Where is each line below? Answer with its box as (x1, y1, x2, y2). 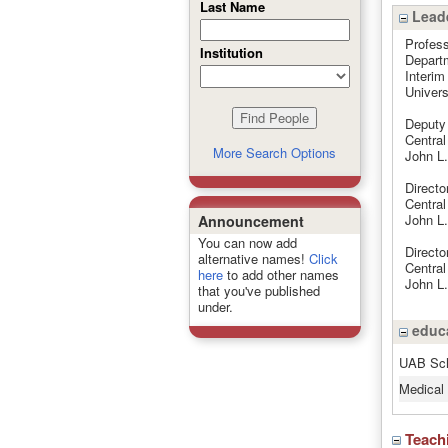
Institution (199, 43, 263, 62)
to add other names (222, 265, 339, 284)
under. (197, 297, 233, 316)
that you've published (197, 281, 320, 300)
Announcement (197, 211, 304, 231)
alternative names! (197, 249, 309, 268)
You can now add (197, 233, 297, 252)
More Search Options (213, 143, 336, 162)
